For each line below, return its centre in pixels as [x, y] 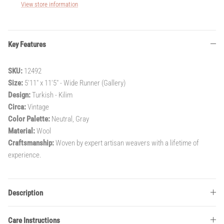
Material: [21, 131]
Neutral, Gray [69, 119]
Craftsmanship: [31, 143]
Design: [19, 95]
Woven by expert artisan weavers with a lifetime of [126, 143]
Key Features [27, 44]
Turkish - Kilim [51, 95]
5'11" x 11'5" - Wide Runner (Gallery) [74, 83]
